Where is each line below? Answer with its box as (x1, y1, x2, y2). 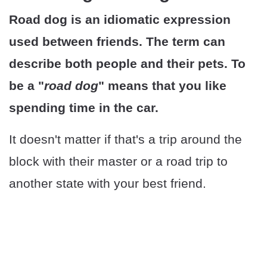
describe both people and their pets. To (9, 57, 246, 71)
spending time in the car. (9, 101, 159, 115)
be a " (9, 79, 44, 93)
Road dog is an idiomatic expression (9, 13, 231, 27)
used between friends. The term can (9, 35, 225, 49)
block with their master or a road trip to (9, 154, 228, 169)
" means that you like (98, 79, 226, 93)
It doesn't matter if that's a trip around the (9, 132, 242, 147)
